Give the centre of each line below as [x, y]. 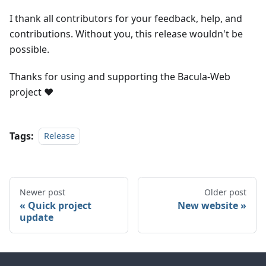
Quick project [60, 205]
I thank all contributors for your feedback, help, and [126, 18]
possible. [29, 49]
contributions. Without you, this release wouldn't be [126, 34]
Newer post [42, 192]
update [37, 217]
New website [208, 205]
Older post [225, 192]
